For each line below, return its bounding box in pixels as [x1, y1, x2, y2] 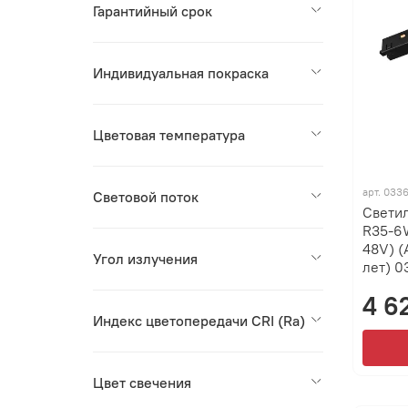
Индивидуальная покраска [93, 64, 270, 83]
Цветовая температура [93, 126, 246, 145]
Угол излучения [93, 250, 199, 269]
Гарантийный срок [93, 2, 213, 21]
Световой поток [93, 188, 199, 207]
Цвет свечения [93, 373, 192, 393]
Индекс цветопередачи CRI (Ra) [93, 311, 306, 331]
